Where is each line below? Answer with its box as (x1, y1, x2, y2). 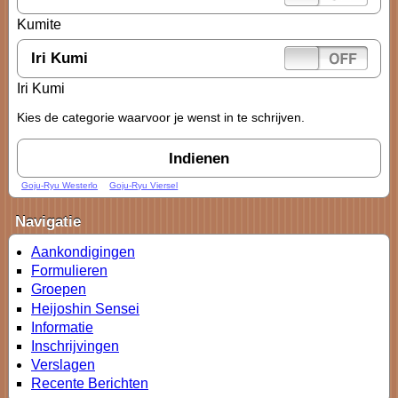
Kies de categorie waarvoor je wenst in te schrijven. (17, 110, 305, 124)
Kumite (17, 17, 61, 33)
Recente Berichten (31, 376, 148, 392)
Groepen (31, 282, 86, 298)
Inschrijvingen (31, 338, 119, 354)
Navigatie (15, 212, 81, 230)
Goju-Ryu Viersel (109, 179, 179, 190)
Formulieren (31, 263, 107, 279)
